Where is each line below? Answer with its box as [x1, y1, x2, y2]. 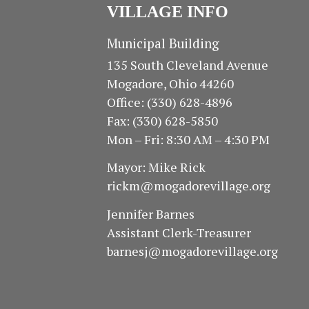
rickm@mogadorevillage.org [106, 177, 270, 195]
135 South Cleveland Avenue [106, 56, 268, 73]
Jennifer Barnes [106, 205, 195, 222]
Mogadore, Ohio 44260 [106, 74, 234, 92]
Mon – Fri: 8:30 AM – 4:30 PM [106, 130, 270, 148]
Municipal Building [106, 34, 219, 52]
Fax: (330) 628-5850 [106, 112, 218, 129]
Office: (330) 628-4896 [106, 93, 232, 110]
